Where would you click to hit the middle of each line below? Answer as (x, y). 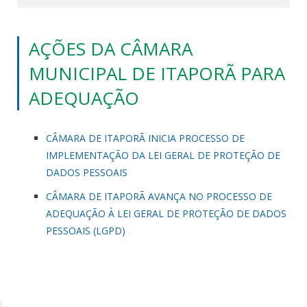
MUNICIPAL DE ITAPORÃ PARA (157, 73)
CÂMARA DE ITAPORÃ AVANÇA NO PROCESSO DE (159, 196)
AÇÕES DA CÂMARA (111, 48)
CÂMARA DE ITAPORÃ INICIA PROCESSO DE (145, 138)
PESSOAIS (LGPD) (86, 230)
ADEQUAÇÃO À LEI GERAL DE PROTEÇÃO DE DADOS (166, 213)
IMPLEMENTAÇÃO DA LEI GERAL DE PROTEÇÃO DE (163, 155)
